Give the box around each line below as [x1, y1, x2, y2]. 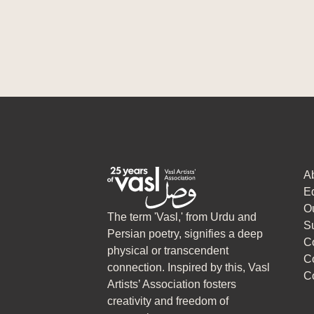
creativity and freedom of [107, 295, 228, 308]
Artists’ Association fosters [107, 278, 236, 291]
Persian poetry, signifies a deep [107, 228, 263, 240]
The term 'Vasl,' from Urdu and [107, 211, 257, 224]
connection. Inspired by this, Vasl [107, 261, 270, 274]
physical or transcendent [107, 245, 228, 257]
